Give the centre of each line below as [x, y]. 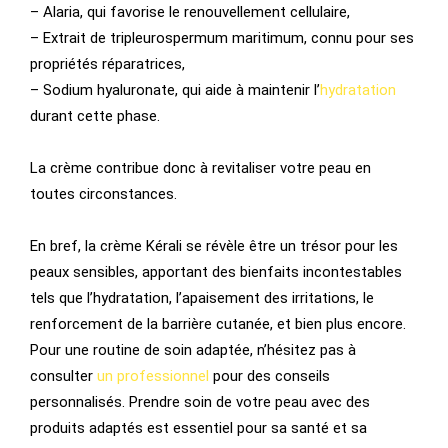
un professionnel [153, 376]
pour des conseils [269, 376]
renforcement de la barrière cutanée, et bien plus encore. [218, 324]
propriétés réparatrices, [107, 64]
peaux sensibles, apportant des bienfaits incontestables [216, 272]
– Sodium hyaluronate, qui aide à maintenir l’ [175, 90]
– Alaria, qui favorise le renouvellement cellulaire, [190, 12]
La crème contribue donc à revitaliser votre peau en [200, 168]
